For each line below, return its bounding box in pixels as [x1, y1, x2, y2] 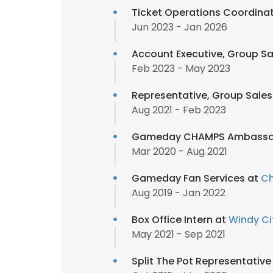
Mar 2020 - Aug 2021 [132, 144, 227, 158]
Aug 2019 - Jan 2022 [132, 186, 225, 200]
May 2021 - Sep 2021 [132, 227, 225, 241]
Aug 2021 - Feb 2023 [132, 103, 226, 117]
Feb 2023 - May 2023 [132, 62, 230, 76]
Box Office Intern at [132, 213, 229, 227]
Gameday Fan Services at [132, 171, 261, 185]
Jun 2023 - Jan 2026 [132, 20, 227, 34]
